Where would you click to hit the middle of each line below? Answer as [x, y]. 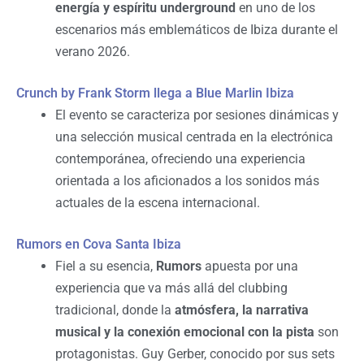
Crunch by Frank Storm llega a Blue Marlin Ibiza [155, 93]
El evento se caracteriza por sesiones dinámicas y [197, 115]
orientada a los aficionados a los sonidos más [187, 180]
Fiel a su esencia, [106, 266]
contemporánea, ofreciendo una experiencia [180, 158]
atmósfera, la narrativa [242, 310]
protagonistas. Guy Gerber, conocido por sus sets [195, 353]
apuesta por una [250, 266]
